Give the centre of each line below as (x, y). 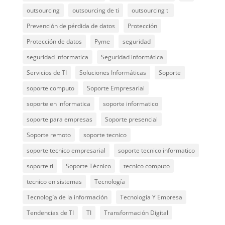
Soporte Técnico (88, 166)
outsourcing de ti (95, 10)
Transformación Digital (136, 212)
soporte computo (50, 88)
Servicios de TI (46, 72)
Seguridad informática (132, 57)
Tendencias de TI (50, 212)
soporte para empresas (59, 119)
